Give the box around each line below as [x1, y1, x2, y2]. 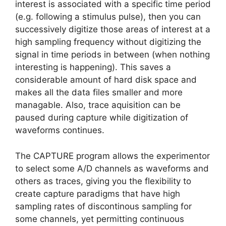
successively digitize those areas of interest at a [15, 24, 210, 35]
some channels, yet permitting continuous [15, 213, 184, 224]
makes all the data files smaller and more [15, 87, 183, 98]
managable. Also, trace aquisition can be [15, 100, 181, 110]
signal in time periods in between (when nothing [15, 49, 210, 60]
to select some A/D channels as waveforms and [15, 163, 209, 174]
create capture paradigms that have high [15, 188, 180, 199]
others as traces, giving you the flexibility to [15, 176, 191, 186]
